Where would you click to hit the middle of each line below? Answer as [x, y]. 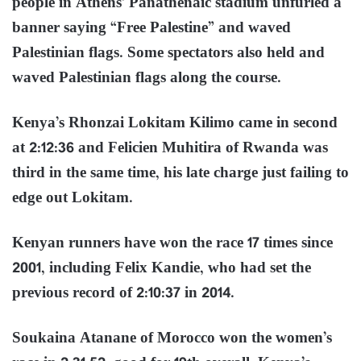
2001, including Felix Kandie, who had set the [162, 268]
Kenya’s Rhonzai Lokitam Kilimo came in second [175, 123]
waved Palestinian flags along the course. [147, 78]
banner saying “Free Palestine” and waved [151, 28]
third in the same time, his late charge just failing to [180, 173]
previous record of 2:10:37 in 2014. [123, 293]
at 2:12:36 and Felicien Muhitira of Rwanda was [170, 148]
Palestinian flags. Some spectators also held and [168, 53]
